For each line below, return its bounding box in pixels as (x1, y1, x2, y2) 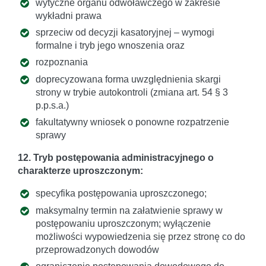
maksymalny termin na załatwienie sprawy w (36, 205, 223, 216)
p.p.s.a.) (36, 100, 69, 110)
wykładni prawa (36, 10, 102, 21)
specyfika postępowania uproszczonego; (36, 188, 207, 199)
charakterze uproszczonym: (18, 166, 143, 176)
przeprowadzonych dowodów (36, 244, 159, 255)
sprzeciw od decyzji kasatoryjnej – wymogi (36, 27, 214, 37)
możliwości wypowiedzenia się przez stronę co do (36, 231, 245, 242)
